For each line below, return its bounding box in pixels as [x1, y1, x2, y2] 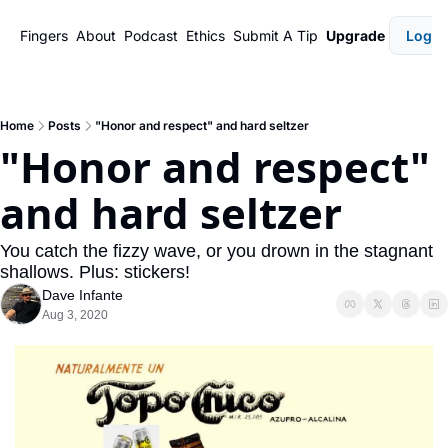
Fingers [20, 27, 68, 44]
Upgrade [326, 27, 385, 44]
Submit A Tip [233, 27, 318, 44]
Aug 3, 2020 [42, 308, 108, 322]
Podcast [124, 27, 178, 44]
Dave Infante [42, 287, 123, 303]
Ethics [186, 27, 225, 44]
